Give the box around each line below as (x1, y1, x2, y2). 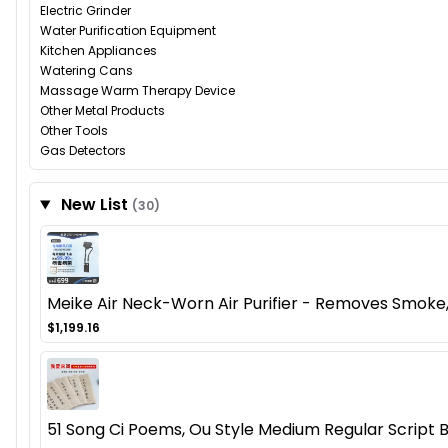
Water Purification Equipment (40, 22, 216, 40)
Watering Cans (40, 62, 133, 80)
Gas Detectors (40, 142, 126, 160)
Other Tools (40, 122, 108, 140)
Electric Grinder (40, 2, 131, 20)
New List (56, 193, 132, 217)
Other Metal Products (40, 102, 165, 120)
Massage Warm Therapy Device (40, 82, 235, 100)
